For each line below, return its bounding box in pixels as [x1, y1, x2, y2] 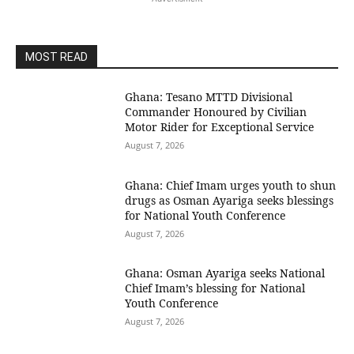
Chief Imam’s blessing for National [125, 281, 306, 296]
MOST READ [25, 51, 88, 63]
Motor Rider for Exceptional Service [125, 119, 314, 134]
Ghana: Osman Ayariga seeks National [125, 265, 326, 281]
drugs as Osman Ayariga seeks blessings [125, 192, 334, 208]
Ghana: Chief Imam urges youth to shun [125, 177, 337, 193]
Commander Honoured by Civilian [125, 104, 307, 119]
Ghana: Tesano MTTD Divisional [125, 89, 293, 104]
